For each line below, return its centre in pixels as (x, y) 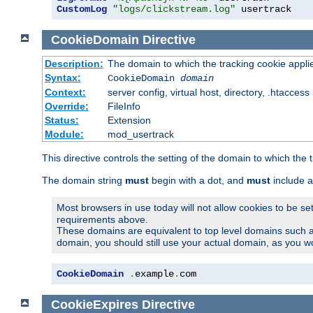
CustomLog (82, 9)
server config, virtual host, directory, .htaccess (208, 93)
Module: (64, 134)
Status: (61, 121)
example (154, 274)
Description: (74, 64)
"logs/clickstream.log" (174, 9)
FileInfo (124, 107)
